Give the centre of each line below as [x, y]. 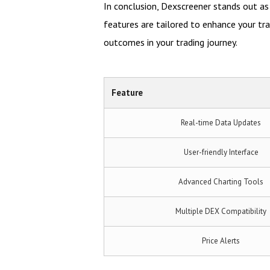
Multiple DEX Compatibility [221, 211]
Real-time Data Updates [221, 123]
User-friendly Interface [221, 152]
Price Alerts [221, 241]
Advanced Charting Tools [221, 182]
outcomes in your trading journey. [171, 42]
